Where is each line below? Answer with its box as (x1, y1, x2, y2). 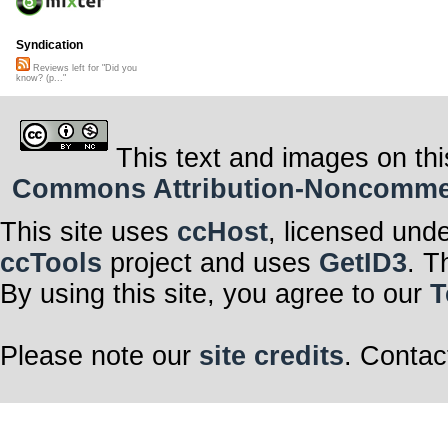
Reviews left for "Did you (30, 63, 137, 74)
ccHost (177, 216, 268, 247)
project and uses (102, 247, 319, 278)
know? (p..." (16, 73, 66, 84)
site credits (199, 340, 344, 371)
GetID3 (319, 247, 407, 278)
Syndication (16, 38, 83, 53)
